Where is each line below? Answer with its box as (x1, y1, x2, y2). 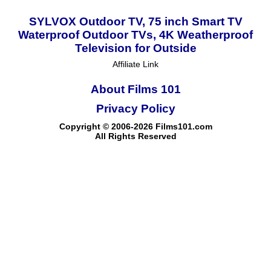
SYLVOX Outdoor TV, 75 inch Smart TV (28, 15, 243, 28)
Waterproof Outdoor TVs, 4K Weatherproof (18, 28, 253, 41)
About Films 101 (90, 82, 181, 96)
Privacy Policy (96, 102, 175, 115)
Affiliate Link (113, 59, 158, 69)
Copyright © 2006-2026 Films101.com (59, 121, 212, 131)
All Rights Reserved (94, 131, 177, 141)
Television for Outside (74, 41, 197, 54)
